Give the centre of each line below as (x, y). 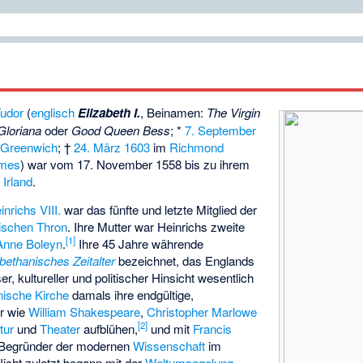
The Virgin (234, 113)
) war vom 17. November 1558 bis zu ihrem (135, 164)
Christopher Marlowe (202, 312)
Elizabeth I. (109, 113)
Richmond (197, 147)
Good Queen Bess (121, 130)
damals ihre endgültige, (132, 295)
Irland (18, 181)
